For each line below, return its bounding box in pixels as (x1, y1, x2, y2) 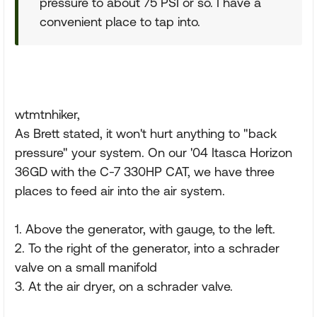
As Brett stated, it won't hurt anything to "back (15, 126, 277, 141)
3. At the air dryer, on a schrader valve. (15, 279, 233, 294)
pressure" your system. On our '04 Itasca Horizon (15, 145, 292, 160)
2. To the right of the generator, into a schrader (15, 241, 279, 255)
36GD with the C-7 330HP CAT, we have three (15, 164, 275, 179)
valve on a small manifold (15, 260, 157, 275)
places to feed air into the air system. (15, 183, 225, 198)
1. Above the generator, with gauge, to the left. (15, 221, 275, 236)
